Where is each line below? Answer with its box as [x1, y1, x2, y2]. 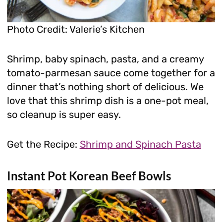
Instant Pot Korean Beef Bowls [6, 168, 171, 183]
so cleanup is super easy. [6, 109, 121, 121]
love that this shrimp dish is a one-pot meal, [6, 95, 209, 107]
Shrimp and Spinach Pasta [79, 138, 201, 151]
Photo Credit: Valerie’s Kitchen [6, 23, 145, 36]
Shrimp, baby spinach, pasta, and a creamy [6, 53, 204, 65]
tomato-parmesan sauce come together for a [6, 67, 215, 79]
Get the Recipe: [6, 138, 80, 151]
